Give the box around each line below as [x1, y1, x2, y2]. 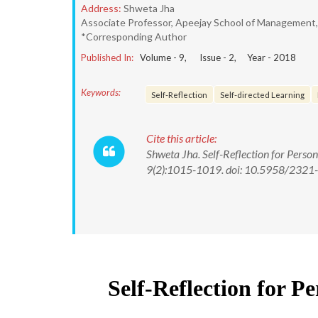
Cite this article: [146, 131, 216, 145]
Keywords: [81, 87, 121, 98]
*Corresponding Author [81, 31, 187, 43]
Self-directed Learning [220, 89, 305, 99]
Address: [81, 2, 121, 14]
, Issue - [185, 52, 229, 63]
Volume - [140, 52, 179, 63]
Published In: [81, 52, 133, 63]
